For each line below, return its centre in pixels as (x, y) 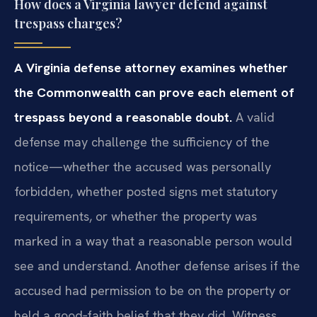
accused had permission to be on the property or (152, 291)
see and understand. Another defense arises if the (157, 266)
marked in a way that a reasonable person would (153, 241)
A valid (253, 117)
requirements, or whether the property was (136, 217)
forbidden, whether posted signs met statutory (146, 192)
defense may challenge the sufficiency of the (142, 142)
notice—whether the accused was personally (143, 167)
